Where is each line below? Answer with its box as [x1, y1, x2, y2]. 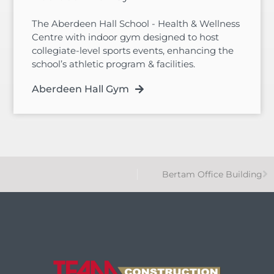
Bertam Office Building [162, 168, 262, 180]
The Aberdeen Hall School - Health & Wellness [32, 17, 240, 29]
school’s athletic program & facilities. [32, 57, 196, 70]
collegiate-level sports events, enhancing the [32, 44, 234, 56]
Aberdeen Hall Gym [32, 83, 130, 95]
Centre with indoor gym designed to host [32, 31, 220, 43]
